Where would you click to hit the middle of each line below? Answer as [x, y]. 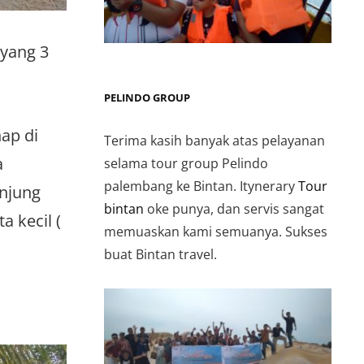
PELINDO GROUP [147, 97]
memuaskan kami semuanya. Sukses [216, 231]
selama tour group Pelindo [186, 163]
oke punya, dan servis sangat [234, 208]
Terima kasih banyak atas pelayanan [214, 140]
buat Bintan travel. [160, 254]
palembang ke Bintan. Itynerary [201, 186]
